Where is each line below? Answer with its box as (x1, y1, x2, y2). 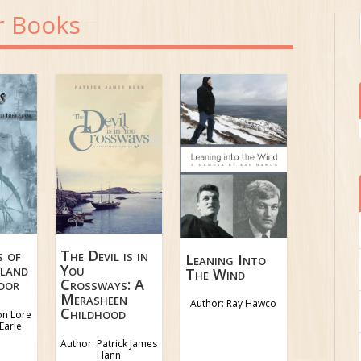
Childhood (60, 304, 127, 324)
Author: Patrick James (60, 336, 157, 351)
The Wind (185, 263, 246, 284)
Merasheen (60, 289, 128, 309)
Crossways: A (60, 275, 145, 295)
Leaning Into (185, 249, 267, 269)
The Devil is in (60, 246, 149, 266)
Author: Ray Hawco (190, 297, 277, 311)
